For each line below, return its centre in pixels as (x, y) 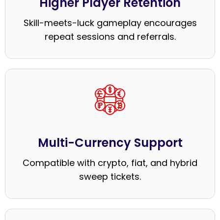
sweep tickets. (110, 176)
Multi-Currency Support (110, 142)
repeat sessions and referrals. (110, 36)
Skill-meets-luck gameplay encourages (110, 23)
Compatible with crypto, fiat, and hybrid (110, 163)
